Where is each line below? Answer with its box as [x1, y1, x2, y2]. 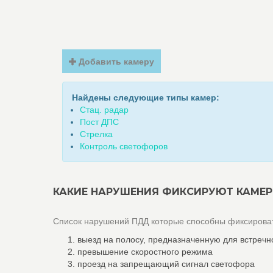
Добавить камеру [76, 57, 155, 66]
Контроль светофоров [80, 141, 168, 151]
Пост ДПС [80, 117, 119, 127]
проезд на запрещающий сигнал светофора [77, 259, 255, 269]
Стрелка [80, 129, 113, 139]
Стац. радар [80, 105, 129, 115]
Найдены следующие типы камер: [72, 93, 219, 102]
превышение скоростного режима [77, 247, 213, 257]
